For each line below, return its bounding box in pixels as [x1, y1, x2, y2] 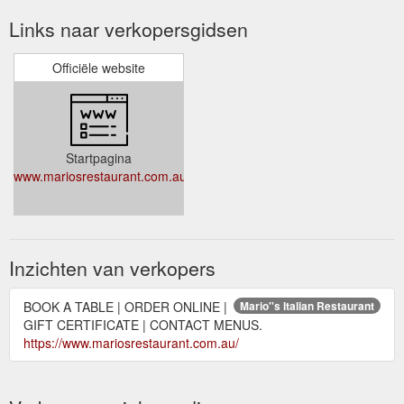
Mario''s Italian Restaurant [240, 297, 374, 314]
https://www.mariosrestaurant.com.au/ [23, 333, 239, 352]
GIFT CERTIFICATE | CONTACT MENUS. [23, 315, 262, 334]
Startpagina [66, 148, 132, 167]
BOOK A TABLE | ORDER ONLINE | [23, 297, 227, 316]
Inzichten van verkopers [9, 253, 216, 281]
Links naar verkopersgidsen [9, 14, 248, 42]
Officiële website [52, 58, 145, 77]
